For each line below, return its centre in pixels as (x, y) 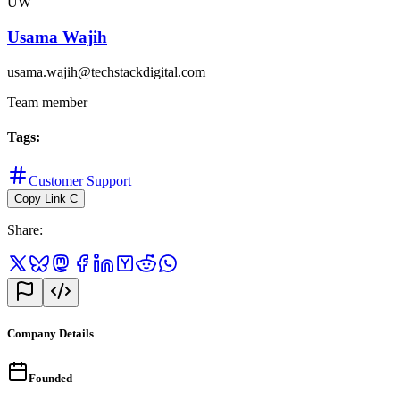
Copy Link (40, 199)
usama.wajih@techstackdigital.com (106, 71)
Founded (50, 379)
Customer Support (80, 181)
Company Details (50, 334)
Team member (47, 102)
